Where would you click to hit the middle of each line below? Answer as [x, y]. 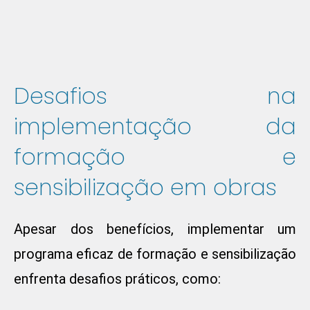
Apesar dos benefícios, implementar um [155, 229]
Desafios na [155, 96]
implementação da [155, 127]
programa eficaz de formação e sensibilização [155, 254]
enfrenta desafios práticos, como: [117, 279]
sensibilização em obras [145, 188]
